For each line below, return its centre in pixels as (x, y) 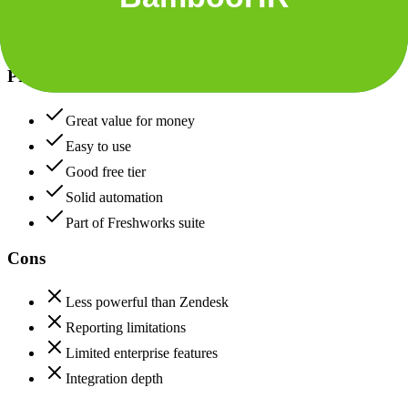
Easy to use (98, 146)
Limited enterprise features (142, 353)
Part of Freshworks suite (135, 223)
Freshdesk (55, 36)
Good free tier (106, 172)
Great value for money (130, 121)
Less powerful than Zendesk (147, 302)
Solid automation (114, 197)
